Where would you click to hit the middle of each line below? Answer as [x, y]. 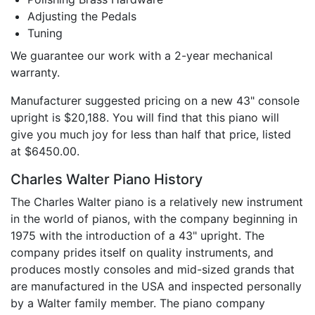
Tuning [45, 33]
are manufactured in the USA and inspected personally [156, 286]
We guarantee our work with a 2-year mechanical [142, 55]
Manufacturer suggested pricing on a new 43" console [155, 100]
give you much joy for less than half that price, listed [151, 134]
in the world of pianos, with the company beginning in [154, 218]
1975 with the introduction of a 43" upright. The [137, 235]
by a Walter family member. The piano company [138, 303]
